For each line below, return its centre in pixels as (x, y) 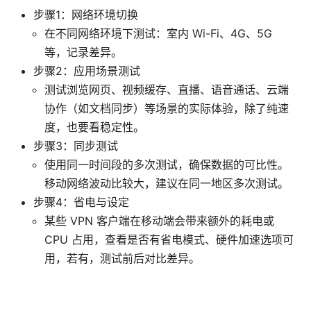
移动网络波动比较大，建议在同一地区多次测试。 (167, 184)
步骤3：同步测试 (76, 146)
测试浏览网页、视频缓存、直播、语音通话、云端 (167, 90)
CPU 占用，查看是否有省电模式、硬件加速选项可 (169, 240)
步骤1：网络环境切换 (86, 15)
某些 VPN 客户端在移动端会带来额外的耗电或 (159, 221)
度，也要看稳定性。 (94, 127)
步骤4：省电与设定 (81, 202)
